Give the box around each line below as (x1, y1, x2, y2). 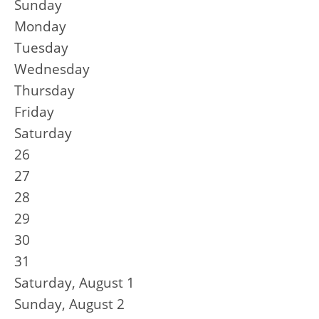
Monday (14, 17, 66, 36)
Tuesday (14, 38, 68, 57)
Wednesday (14, 60, 90, 78)
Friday (14, 103, 54, 121)
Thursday (14, 81, 75, 100)
